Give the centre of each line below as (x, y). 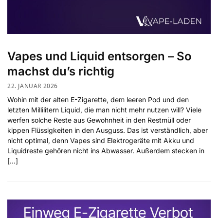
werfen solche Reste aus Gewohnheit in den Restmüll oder (99, 120)
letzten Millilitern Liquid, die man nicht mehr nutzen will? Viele (104, 110)
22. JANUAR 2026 (33, 86)
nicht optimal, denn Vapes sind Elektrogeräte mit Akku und (101, 141)
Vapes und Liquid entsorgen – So (100, 56)
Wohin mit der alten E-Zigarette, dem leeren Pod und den (98, 100)
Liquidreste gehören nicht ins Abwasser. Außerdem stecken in (106, 151)
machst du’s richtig (61, 72)
